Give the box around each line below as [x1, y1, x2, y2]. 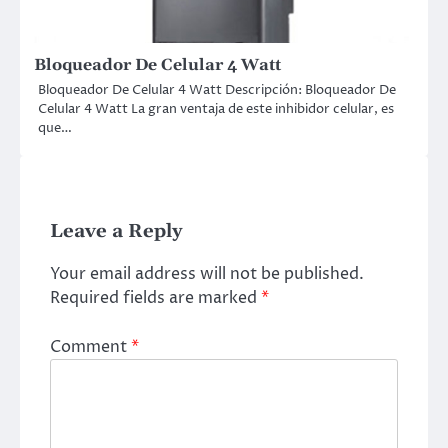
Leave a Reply [50, 220, 183, 244]
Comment [50, 335, 131, 358]
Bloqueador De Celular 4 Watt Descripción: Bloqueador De [38, 81, 396, 100]
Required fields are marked [50, 287, 261, 310]
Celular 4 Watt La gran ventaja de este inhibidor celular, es [38, 100, 394, 119]
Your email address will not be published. [50, 263, 364, 286]
